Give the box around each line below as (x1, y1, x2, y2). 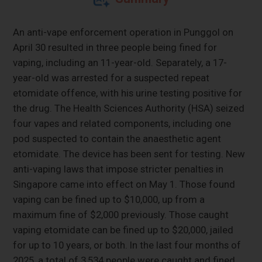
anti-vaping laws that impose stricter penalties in (13, 163, 224, 175)
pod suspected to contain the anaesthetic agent (13, 132, 222, 144)
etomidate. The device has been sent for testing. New (13, 147, 246, 160)
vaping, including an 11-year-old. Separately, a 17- (13, 56, 227, 68)
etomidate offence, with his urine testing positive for (13, 87, 243, 99)
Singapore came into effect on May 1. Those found (13, 178, 236, 190)
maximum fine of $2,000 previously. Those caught (13, 208, 229, 220)
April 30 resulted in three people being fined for (13, 41, 218, 53)
